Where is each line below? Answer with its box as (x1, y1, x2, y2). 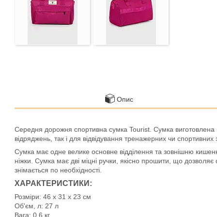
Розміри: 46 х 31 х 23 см (15, 193, 91, 201)
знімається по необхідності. (15, 166, 102, 174)
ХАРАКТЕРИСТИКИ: (15, 179, 92, 187)
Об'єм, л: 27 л (15, 202, 59, 210)
